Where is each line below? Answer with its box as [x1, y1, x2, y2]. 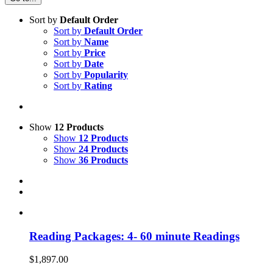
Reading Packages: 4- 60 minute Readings [29, 229, 239, 243]
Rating [84, 80, 112, 91]
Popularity [84, 69, 128, 80]
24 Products [79, 144, 128, 154]
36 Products [79, 155, 128, 165]
